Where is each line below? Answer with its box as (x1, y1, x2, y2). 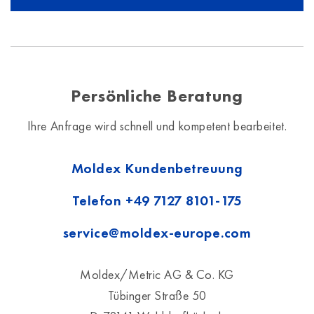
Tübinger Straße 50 (107, 287, 207, 303)
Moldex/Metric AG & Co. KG (80, 266, 234, 282)
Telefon (71, 191, 125, 210)
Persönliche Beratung (71, 85, 243, 107)
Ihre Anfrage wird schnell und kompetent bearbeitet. (27, 118, 287, 134)
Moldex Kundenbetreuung (71, 159, 243, 177)
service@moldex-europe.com (62, 224, 252, 242)
